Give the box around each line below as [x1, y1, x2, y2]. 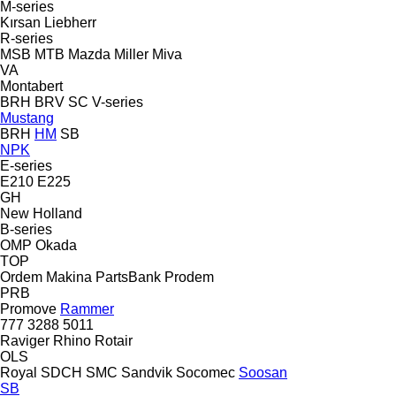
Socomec [176, 364, 235, 380]
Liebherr [44, 14, 96, 30]
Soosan [239, 364, 287, 380]
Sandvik [121, 364, 172, 380]
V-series [92, 94, 143, 110]
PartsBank [95, 269, 161, 285]
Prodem [164, 269, 214, 285]
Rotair [95, 332, 133, 348]
